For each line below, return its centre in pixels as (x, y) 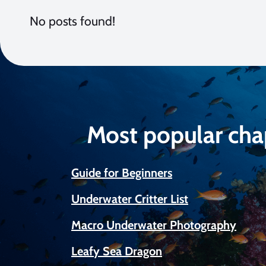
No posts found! (72, 21)
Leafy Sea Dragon (117, 251)
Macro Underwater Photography (154, 225)
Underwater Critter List (130, 199)
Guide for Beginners (122, 173)
